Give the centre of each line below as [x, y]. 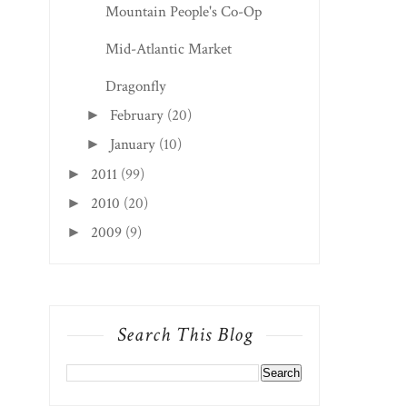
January [132, 145]
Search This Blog [184, 335]
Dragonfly [135, 86]
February [136, 116]
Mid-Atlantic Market [168, 49]
